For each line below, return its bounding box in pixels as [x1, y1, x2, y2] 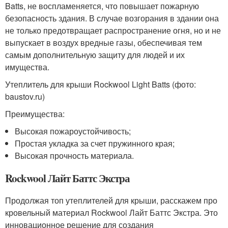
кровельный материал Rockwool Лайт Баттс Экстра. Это [5, 207, 218, 218]
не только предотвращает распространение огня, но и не [5, 24, 221, 36]
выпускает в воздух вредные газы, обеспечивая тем [5, 37, 202, 48]
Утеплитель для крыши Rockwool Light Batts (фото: [5, 78, 196, 90]
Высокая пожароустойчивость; [15, 125, 131, 137]
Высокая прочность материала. [15, 150, 134, 161]
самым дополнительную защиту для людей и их [5, 49, 185, 61]
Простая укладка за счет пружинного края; [15, 137, 175, 149]
